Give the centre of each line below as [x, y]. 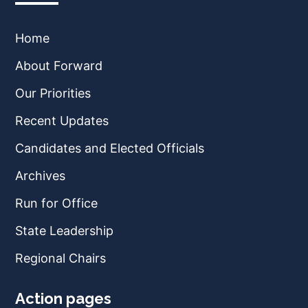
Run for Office [56, 203]
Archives [40, 176]
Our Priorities [53, 93]
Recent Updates [62, 121]
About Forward [59, 66]
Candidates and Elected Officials [110, 148]
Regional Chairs [60, 258]
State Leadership [64, 231]
